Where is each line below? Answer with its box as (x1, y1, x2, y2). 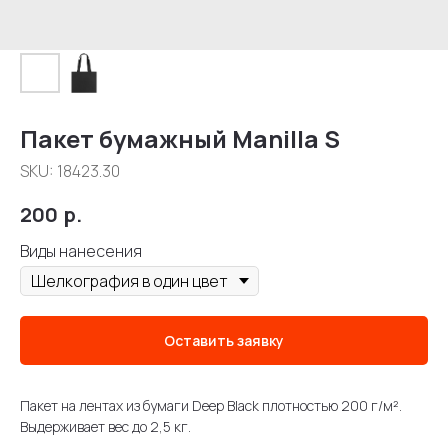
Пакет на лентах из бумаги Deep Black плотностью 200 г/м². (20, 396, 402, 416)
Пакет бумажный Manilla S (20, 122, 340, 155)
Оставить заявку (164, 331, 284, 351)
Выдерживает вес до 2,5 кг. (20, 417, 191, 437)
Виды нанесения (20, 240, 142, 262)
